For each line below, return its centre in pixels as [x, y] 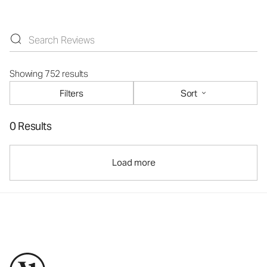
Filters [72, 93]
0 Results [31, 126]
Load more [133, 162]
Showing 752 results [49, 74]
